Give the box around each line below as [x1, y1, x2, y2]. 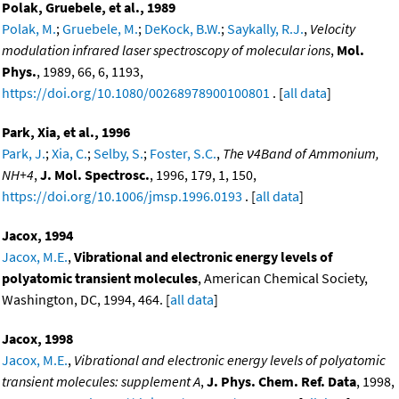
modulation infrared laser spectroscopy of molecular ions [2, 40, 330, 59]
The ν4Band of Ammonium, [223, 143, 379, 162]
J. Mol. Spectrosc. [40, 165, 150, 183]
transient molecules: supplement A [2, 371, 200, 390]
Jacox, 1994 [2, 225, 73, 244]
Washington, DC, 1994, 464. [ [2, 289, 170, 308]
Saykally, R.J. [227, 19, 304, 37]
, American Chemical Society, [198, 268, 368, 287]
